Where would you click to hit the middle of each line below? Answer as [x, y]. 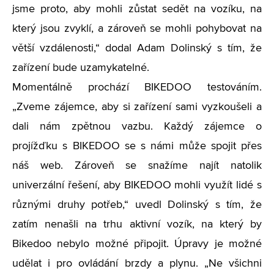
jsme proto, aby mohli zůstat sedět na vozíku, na [137, 9]
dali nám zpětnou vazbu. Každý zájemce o [137, 127]
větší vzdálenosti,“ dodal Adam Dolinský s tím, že [137, 48]
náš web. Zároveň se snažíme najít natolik [137, 166]
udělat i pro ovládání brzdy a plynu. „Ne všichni [137, 264]
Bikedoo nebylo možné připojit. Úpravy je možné [137, 244]
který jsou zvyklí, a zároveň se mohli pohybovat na [137, 29]
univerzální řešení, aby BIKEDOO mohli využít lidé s [137, 185]
